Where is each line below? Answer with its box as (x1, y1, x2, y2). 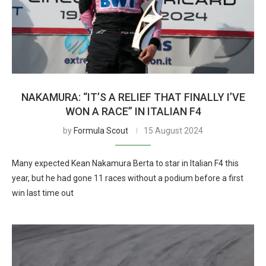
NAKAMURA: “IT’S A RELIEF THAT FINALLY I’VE (21, 91, 245, 103)
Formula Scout (74, 126, 128, 135)
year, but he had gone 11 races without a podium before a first (12, 173, 243, 183)
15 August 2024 (144, 126, 203, 135)
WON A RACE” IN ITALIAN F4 (65, 105, 201, 118)
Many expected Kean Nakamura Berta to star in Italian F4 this (12, 159, 239, 168)
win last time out (12, 188, 74, 198)
